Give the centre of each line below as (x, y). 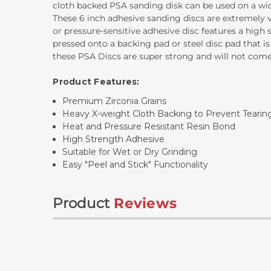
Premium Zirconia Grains (115, 101)
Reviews (145, 204)
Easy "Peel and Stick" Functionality (135, 165)
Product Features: (96, 82)
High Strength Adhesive (114, 139)
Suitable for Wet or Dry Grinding (130, 152)
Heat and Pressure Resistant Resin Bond (149, 127)
